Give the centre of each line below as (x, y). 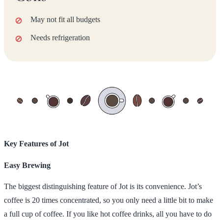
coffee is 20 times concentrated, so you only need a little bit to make (109, 200)
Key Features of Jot (36, 143)
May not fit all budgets (66, 19)
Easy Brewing (27, 165)
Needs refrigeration (60, 37)
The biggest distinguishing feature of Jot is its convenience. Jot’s (103, 187)
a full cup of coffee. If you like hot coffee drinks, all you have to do (108, 214)
